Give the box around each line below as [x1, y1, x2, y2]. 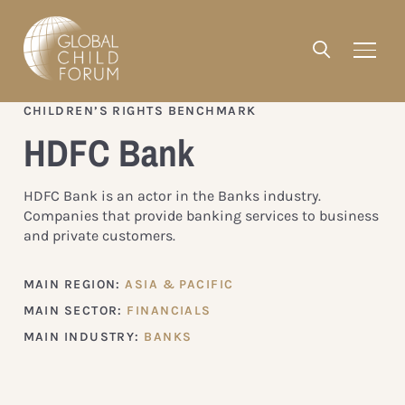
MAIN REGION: [23, 276, 126, 292]
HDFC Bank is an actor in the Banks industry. [23, 186, 321, 204]
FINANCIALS [127, 302, 212, 318]
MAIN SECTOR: [23, 302, 127, 318]
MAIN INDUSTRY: [23, 328, 145, 344]
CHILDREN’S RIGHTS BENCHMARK [23, 102, 257, 118]
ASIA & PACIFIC [125, 276, 234, 292]
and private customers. [23, 226, 175, 244]
